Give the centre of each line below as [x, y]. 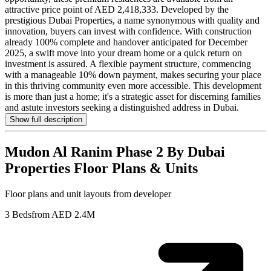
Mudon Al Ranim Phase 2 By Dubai [115, 152]
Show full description [46, 120]
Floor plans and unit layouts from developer [88, 194]
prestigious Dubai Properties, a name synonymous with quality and [132, 21]
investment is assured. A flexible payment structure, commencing [128, 64]
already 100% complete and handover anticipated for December [126, 42]
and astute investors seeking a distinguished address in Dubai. [122, 108]
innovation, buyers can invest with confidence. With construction [128, 31]
